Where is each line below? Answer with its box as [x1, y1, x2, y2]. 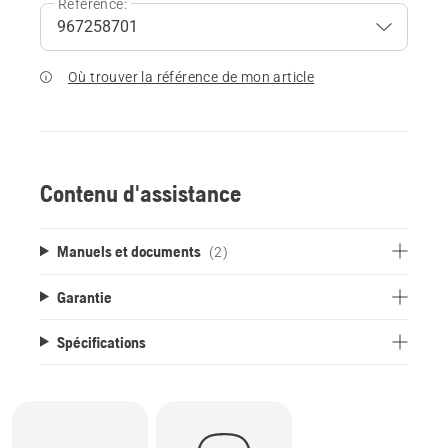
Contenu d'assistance [40, 179, 241, 207]
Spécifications [56, 332, 146, 351]
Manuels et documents [56, 241, 201, 260]
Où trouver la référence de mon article [68, 68, 315, 85]
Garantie [56, 287, 112, 306]
